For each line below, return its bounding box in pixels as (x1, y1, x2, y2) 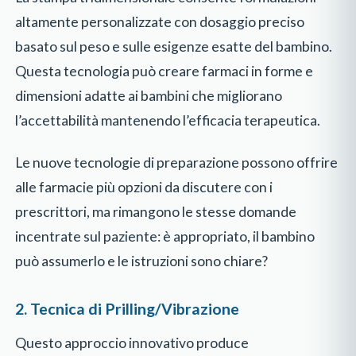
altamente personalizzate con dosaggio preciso (15, 14, 305, 31)
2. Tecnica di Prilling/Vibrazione (15, 300, 240, 319)
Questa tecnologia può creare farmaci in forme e (15, 63, 314, 80)
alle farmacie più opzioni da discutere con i (15, 178, 273, 195)
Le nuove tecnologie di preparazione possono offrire (15, 153, 339, 171)
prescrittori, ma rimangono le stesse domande (15, 203, 297, 220)
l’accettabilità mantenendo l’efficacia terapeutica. (15, 112, 321, 130)
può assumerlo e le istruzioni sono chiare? (15, 252, 269, 269)
